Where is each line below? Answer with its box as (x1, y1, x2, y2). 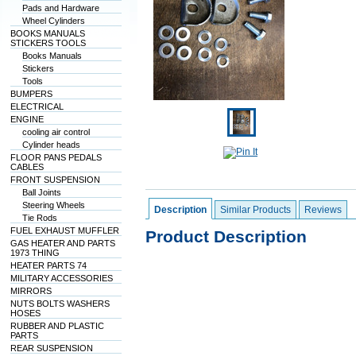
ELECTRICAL (10, 102, 64, 111)
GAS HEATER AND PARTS (10, 238, 115, 248)
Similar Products (219, 204, 291, 215)
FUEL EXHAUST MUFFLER (10, 226, 119, 235)
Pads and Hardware (21, 3, 99, 13)
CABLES (10, 162, 44, 172)
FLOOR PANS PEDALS (10, 153, 102, 162)
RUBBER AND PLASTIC (10, 321, 104, 331)
